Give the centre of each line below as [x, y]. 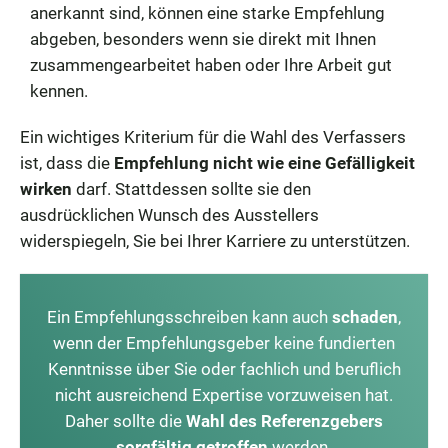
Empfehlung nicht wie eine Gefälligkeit [264, 162]
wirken [46, 188]
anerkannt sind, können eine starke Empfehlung [207, 12]
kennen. [59, 90]
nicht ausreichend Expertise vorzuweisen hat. [224, 394]
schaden [365, 316]
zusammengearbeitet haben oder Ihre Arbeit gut [211, 64]
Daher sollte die [125, 420]
